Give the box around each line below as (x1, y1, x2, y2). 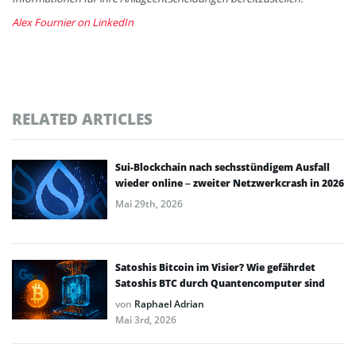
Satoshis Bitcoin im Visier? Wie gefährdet (115, 260, 315, 274)
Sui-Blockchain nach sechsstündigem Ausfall (115, 160, 330, 174)
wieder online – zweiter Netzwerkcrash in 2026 (115, 176, 344, 190)
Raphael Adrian (134, 296, 204, 311)
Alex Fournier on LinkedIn (12, 14, 133, 29)
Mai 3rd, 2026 (115, 312, 176, 327)
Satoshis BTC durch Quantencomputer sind (115, 276, 325, 290)
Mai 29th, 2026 (115, 196, 183, 211)
